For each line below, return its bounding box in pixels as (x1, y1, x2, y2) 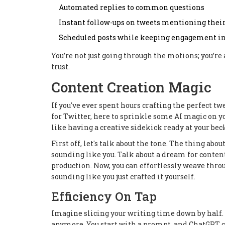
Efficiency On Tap (51, 188, 157, 204)
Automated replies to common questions (59, 2, 204, 12)
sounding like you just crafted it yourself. (51, 171, 195, 181)
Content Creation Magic (51, 77, 211, 96)
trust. (51, 61, 70, 71)
